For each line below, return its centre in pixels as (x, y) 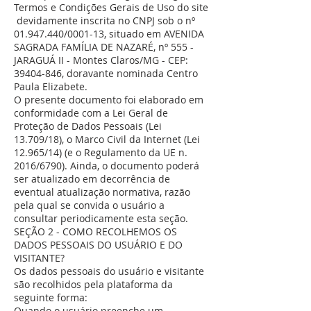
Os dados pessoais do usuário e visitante (109, 271)
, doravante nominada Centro (130, 73)
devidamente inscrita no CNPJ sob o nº (104, 20)
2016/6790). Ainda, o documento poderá (107, 166)
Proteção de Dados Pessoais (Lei (88, 126)
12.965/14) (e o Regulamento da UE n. (101, 152)
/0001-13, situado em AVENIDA (134, 34)
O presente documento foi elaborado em (109, 100)
